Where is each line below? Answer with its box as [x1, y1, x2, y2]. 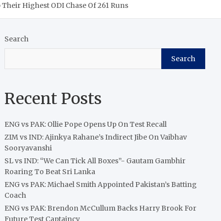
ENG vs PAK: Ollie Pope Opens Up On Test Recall [4, 120, 167, 129]
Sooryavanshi [4, 144, 52, 152]
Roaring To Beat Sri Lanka [4, 167, 96, 176]
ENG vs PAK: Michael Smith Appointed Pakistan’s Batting [4, 180, 197, 189]
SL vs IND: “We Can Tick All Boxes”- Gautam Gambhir [4, 156, 186, 165]
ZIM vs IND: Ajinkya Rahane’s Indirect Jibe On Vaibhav [4, 133, 187, 142]
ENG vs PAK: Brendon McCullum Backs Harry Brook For [4, 204, 197, 213]
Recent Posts [4, 89, 102, 109]
